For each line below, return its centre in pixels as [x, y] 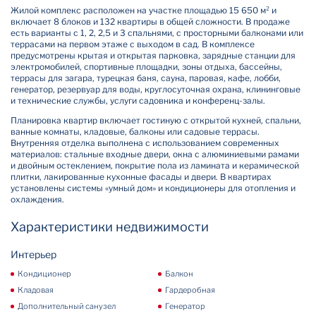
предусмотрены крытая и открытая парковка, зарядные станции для [153, 55]
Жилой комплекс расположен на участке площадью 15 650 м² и [144, 10]
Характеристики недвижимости [110, 227]
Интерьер [34, 254]
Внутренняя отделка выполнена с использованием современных [145, 143]
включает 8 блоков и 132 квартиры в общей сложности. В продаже [150, 22]
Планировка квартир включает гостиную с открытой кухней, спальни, [156, 120]
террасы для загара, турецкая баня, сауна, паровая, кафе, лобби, [146, 78]
